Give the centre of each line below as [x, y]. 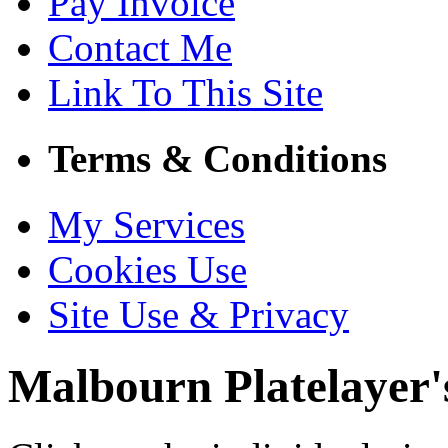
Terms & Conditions [217, 158]
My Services [146, 225]
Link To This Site [185, 92]
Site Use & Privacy [198, 315]
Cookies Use [147, 270]
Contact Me [140, 47]
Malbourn [110, 385]
